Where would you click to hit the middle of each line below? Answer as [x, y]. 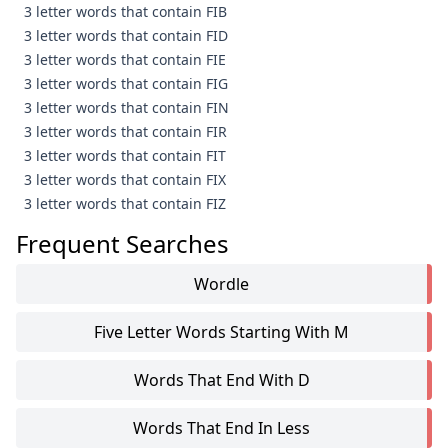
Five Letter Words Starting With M [221, 332]
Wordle [221, 284]
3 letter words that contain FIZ [125, 203]
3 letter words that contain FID [126, 35]
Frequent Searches [122, 243]
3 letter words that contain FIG [126, 83]
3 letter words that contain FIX [125, 179]
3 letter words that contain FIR [125, 131]
